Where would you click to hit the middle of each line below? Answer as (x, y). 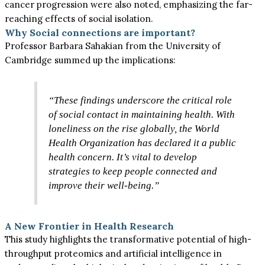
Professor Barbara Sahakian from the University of (113, 46)
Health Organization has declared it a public (143, 143)
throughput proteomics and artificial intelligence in (114, 253)
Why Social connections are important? (100, 32)
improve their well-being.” (104, 186)
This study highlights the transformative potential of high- (128, 239)
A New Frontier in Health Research (90, 226)
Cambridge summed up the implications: (91, 60)
